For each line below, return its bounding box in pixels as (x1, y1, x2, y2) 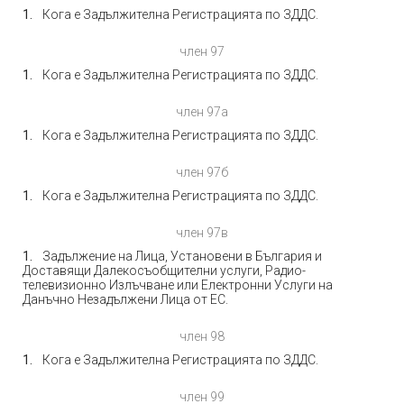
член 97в (176, 225, 228, 240)
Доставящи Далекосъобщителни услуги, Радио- (23, 263, 306, 278)
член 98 (179, 329, 225, 344)
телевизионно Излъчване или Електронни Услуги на (23, 278, 333, 292)
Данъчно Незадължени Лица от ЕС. (23, 292, 228, 307)
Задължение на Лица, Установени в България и (42, 249, 322, 263)
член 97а (176, 105, 228, 119)
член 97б (176, 165, 228, 179)
